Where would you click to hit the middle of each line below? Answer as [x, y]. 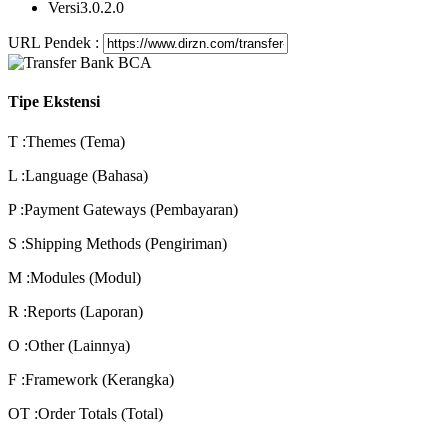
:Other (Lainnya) [77, 345]
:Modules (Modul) [83, 277]
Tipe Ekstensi [54, 102]
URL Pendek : [55, 43]
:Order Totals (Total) [98, 413]
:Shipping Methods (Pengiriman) [124, 243]
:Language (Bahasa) [84, 175]
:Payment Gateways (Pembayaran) [129, 209]
